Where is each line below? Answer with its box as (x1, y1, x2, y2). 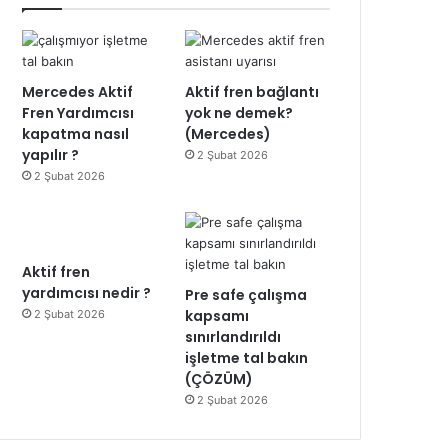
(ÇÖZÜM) (185, 369, 254, 389)
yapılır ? (22, 145, 80, 165)
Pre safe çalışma (185, 285, 308, 305)
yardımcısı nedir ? (22, 283, 152, 303)
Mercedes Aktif (22, 82, 134, 102)
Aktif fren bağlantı (185, 82, 320, 102)
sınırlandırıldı (185, 327, 282, 347)
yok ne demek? (185, 103, 294, 123)
